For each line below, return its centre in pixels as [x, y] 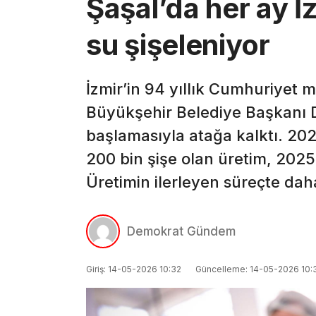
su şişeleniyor [178, 45]
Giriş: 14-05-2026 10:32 [134, 269]
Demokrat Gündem [181, 231]
